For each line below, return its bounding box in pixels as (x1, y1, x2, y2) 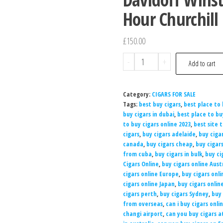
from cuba (122, 149, 152, 158)
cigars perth (122, 189, 157, 198)
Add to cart (189, 58, 216, 68)
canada (122, 139, 143, 148)
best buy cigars (138, 100, 181, 109)
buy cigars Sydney (159, 189, 209, 198)
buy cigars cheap (146, 139, 193, 148)
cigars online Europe (122, 169, 179, 178)
